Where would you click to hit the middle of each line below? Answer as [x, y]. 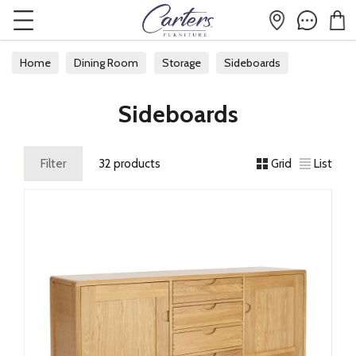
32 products [130, 164]
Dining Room [106, 63]
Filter [53, 164]
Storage [181, 63]
